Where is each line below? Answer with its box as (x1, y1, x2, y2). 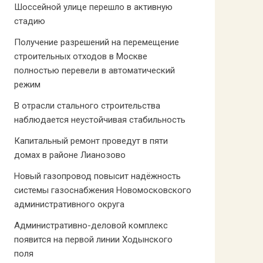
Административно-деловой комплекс (14, 220, 168, 231)
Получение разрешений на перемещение (14, 37, 179, 48)
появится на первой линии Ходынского (14, 234, 173, 245)
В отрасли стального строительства (14, 100, 160, 111)
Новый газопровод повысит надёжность (14, 171, 181, 181)
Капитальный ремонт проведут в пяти (14, 136, 168, 146)
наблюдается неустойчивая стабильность (14, 114, 186, 125)
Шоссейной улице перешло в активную (14, 2, 173, 12)
